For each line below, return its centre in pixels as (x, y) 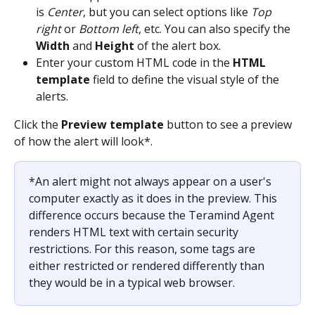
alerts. (52, 96)
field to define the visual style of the (186, 79)
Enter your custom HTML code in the (134, 62)
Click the (38, 124)
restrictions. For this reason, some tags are (143, 249)
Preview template (112, 124)
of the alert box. (179, 45)
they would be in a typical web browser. (132, 282)
